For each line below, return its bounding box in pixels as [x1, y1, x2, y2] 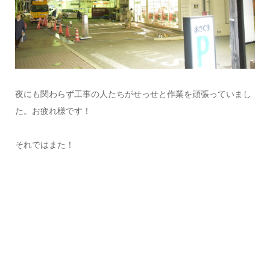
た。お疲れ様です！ [14, 105, 91, 116]
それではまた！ [14, 139, 74, 149]
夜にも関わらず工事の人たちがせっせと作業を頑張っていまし [14, 89, 251, 99]
